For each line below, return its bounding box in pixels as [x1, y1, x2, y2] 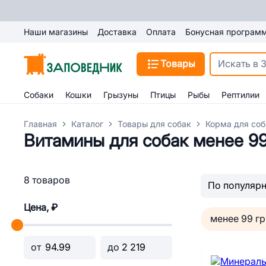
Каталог [71, 119, 103, 129]
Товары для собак [118, 119, 191, 129]
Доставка [97, 27, 137, 37]
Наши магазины [24, 27, 88, 37]
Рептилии [221, 90, 259, 100]
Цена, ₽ [24, 202, 58, 213]
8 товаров [24, 175, 70, 185]
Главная [24, 119, 57, 129]
